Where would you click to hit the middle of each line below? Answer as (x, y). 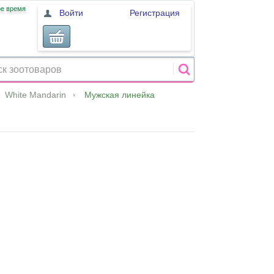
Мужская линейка (120, 95)
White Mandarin (35, 95)
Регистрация (155, 13)
